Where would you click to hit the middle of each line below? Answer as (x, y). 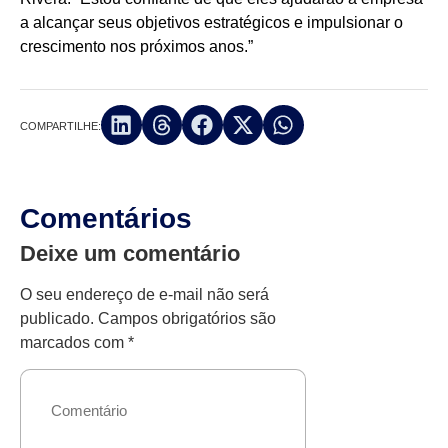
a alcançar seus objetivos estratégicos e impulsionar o (211, 23)
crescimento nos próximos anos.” (136, 47)
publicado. (57, 319)
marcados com (74, 343)
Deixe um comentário (130, 254)
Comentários (106, 219)
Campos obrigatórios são (187, 319)
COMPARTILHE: (60, 125)
